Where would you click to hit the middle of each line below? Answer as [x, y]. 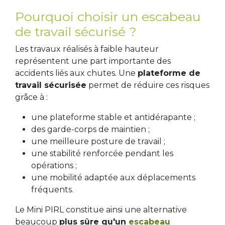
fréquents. [52, 189]
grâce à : [31, 97]
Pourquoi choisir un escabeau [108, 16]
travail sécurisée [51, 85]
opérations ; [54, 165]
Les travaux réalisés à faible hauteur [87, 49]
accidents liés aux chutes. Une [76, 73]
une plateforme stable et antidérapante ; [113, 117]
